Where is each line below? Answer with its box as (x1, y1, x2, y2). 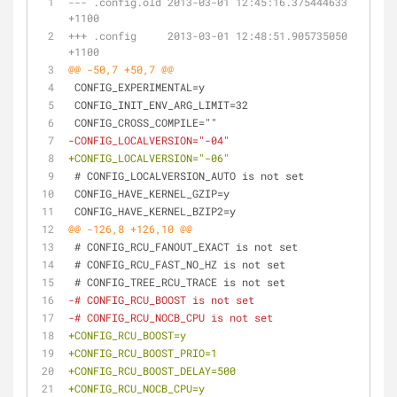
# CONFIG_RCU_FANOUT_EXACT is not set (74, 239, 298, 253)
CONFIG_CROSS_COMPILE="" (74, 115, 217, 129)
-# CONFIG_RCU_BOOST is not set (68, 292, 254, 307)
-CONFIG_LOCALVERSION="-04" (68, 133, 230, 147)
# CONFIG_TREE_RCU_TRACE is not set (74, 275, 285, 289)
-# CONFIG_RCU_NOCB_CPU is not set (68, 310, 273, 324)
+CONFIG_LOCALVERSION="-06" (68, 151, 230, 165)
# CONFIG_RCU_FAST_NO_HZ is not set (74, 257, 285, 271)
